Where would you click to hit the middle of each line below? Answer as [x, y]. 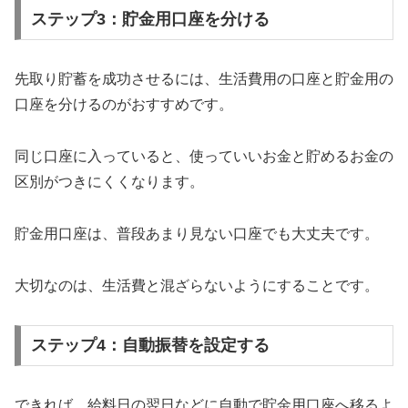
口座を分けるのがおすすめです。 [124, 105]
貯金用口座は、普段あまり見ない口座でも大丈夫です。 [197, 233]
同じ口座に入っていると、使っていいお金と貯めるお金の [204, 157]
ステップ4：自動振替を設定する [150, 346]
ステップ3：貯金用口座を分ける [150, 20]
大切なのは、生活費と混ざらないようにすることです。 [197, 285]
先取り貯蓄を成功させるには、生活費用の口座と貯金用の [204, 79]
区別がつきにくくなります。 [109, 182]
